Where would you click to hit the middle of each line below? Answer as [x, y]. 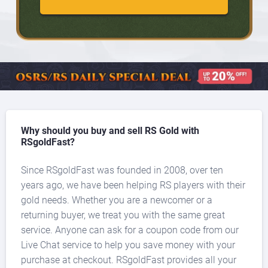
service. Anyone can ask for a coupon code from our [130, 230]
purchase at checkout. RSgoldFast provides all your [129, 260]
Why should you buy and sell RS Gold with [110, 130]
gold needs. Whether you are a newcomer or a [117, 200]
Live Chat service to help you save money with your [128, 245]
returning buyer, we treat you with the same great [123, 215]
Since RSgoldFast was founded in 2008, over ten [122, 170]
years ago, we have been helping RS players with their [133, 185]
